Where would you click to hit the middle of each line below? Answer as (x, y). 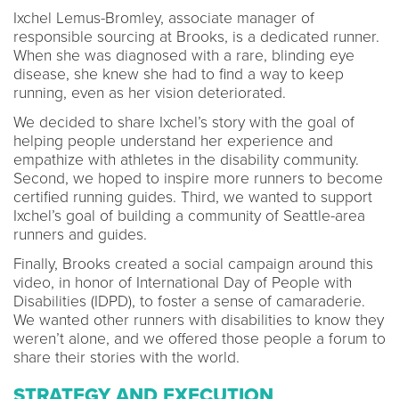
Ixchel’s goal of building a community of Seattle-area (189, 216)
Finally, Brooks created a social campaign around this (193, 264)
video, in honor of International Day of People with (183, 282)
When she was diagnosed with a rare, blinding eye (184, 55)
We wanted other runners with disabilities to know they (199, 320)
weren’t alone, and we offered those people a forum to (199, 338)
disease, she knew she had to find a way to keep (179, 74)
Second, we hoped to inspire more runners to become (198, 178)
